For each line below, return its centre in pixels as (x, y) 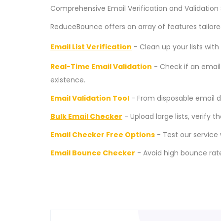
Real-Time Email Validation (101, 67)
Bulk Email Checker (86, 116)
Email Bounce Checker (93, 153)
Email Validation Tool (90, 98)
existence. (68, 80)
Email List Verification (91, 47)
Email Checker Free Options (103, 135)
